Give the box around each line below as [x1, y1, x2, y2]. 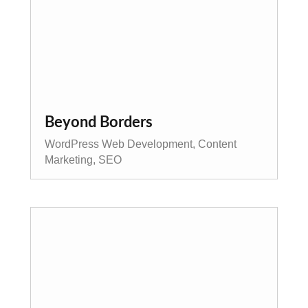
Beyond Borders [45, 114, 153, 130]
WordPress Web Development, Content [45, 137, 236, 150]
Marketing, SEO [45, 153, 122, 166]
